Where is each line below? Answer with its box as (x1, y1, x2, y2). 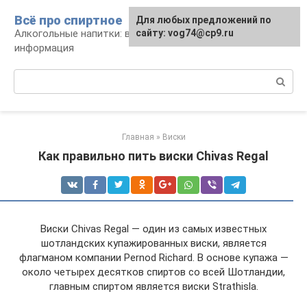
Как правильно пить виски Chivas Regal (38, 149, 269, 163)
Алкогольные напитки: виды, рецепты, (14, 27, 199, 40)
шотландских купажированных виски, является (40, 237, 267, 249)
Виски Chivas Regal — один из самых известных (40, 223, 267, 235)
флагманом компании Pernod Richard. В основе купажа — (19, 251, 288, 264)
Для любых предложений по (136, 14, 271, 25)
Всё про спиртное (14, 13, 122, 27)
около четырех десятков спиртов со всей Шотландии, (22, 266, 285, 278)
